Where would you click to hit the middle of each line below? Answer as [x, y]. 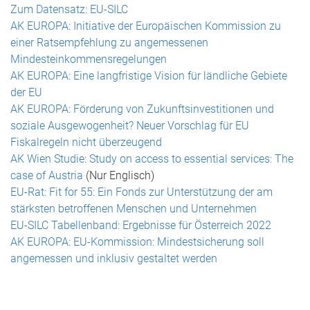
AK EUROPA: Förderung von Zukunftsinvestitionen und [142, 109]
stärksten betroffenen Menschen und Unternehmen [134, 209]
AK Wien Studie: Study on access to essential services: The [152, 159]
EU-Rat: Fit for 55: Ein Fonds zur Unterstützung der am [142, 192]
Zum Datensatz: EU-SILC [69, 9]
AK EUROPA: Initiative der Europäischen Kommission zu [146, 26]
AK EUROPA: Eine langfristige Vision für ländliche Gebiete [149, 76]
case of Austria [47, 175]
